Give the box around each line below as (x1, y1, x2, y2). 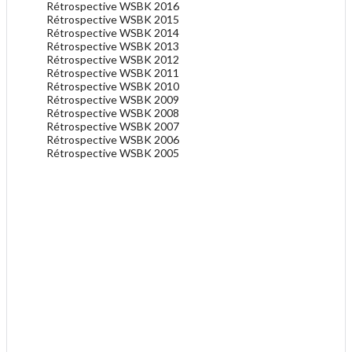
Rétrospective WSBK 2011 (46, 66, 179, 80)
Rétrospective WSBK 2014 (46, 26, 179, 40)
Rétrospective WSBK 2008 (46, 106, 179, 120)
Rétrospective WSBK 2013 (46, 39, 179, 53)
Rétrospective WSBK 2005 (46, 146, 179, 160)
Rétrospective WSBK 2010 (46, 79, 179, 93)
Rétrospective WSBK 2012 (46, 53, 179, 67)
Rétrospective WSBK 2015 (46, 13, 179, 27)
